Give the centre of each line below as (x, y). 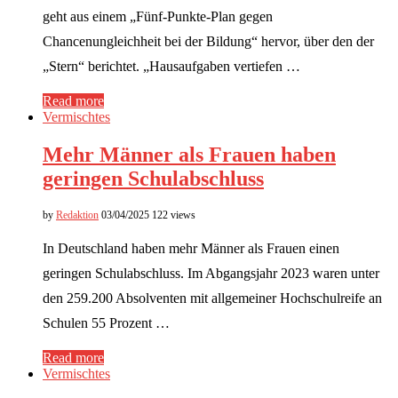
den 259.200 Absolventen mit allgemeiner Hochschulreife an (212, 298)
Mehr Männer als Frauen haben (189, 154)
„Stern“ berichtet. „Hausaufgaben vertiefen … (171, 66)
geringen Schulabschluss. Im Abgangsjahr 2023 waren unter (211, 273)
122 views (174, 215)
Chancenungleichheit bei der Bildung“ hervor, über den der (208, 41)
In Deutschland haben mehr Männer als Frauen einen (191, 248)
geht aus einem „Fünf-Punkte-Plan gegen (158, 16)
